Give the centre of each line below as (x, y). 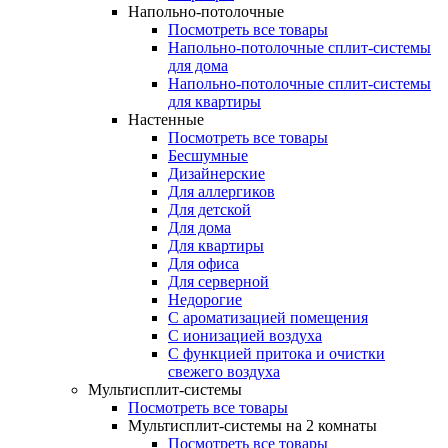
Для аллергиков (221, 191)
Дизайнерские (216, 173)
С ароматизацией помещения (268, 317)
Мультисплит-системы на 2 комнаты (252, 425)
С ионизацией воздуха (245, 335)
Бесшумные (208, 155)
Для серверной (218, 281)
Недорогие (205, 299)
